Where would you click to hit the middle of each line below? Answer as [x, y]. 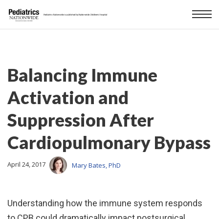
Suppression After [81, 120]
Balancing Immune [82, 75]
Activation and [68, 97]
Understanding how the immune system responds [105, 203]
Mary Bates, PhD [96, 165]
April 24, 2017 [26, 164]
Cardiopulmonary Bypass [109, 142]
